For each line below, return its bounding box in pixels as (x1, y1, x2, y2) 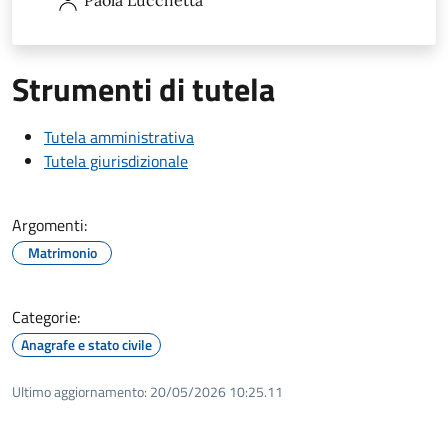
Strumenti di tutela (12, 64, 275, 113)
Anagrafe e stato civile (21, 333, 152, 355)
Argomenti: (12, 212, 87, 237)
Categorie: (12, 304, 80, 329)
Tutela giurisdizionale (44, 148, 188, 173)
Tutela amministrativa (44, 124, 194, 149)
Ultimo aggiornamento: (12, 380, 147, 402)
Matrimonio (27, 241, 97, 263)
